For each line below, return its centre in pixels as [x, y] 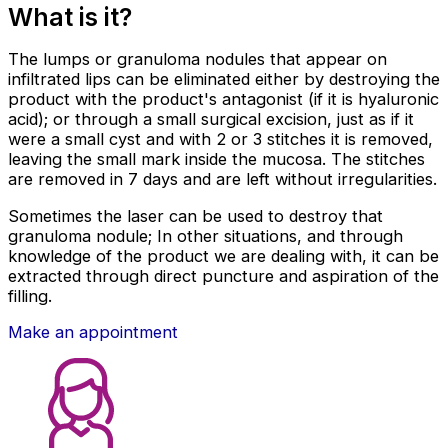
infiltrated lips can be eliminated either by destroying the [224, 79]
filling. [30, 295]
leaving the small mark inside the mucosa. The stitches [216, 159]
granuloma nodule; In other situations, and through [205, 235]
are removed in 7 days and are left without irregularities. [222, 179]
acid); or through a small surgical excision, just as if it [211, 119]
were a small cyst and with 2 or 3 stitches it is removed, [220, 139]
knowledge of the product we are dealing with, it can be [223, 255]
